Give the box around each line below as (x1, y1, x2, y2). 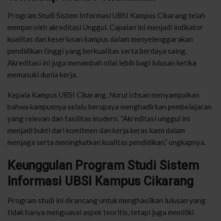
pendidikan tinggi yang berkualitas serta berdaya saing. (7, 46, 187, 55)
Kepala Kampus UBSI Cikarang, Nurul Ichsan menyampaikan (7, 90, 199, 99)
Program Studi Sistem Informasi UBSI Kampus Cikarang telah (7, 10, 205, 20)
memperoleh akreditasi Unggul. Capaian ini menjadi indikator (7, 22, 203, 32)
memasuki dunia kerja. (7, 70, 77, 79)
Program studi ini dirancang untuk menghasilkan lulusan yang (7, 195, 206, 205)
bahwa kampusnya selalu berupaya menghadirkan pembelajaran (7, 102, 212, 111)
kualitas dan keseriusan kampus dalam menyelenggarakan (7, 34, 193, 43)
